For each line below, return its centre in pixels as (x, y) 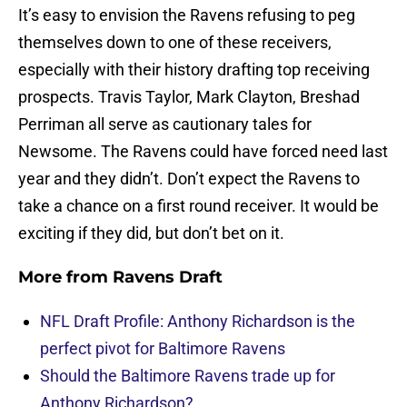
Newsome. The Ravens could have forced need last (203, 152)
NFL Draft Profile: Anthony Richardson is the (198, 322)
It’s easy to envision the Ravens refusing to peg (187, 15)
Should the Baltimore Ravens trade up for (188, 376)
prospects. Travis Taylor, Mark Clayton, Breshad (189, 97)
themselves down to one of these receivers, (175, 43)
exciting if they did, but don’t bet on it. (151, 233)
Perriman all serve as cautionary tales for (165, 124)
